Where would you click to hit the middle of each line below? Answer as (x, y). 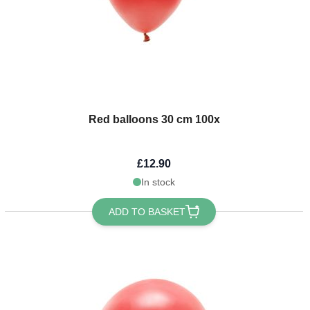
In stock (158, 182)
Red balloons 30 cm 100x (154, 119)
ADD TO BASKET (147, 211)
